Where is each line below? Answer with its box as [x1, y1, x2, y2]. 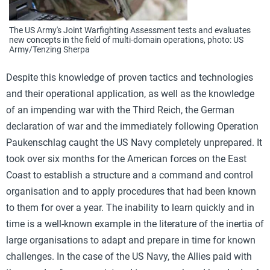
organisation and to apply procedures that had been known [6, 185, 256, 197]
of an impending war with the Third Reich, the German [6, 104, 234, 116]
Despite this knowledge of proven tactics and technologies [6, 71, 253, 83]
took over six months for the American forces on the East [6, 152, 246, 165]
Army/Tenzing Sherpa [9, 44, 90, 54]
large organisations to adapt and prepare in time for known [6, 234, 256, 246]
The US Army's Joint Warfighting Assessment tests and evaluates [9, 25, 251, 35]
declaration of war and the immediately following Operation [6, 120, 259, 132]
